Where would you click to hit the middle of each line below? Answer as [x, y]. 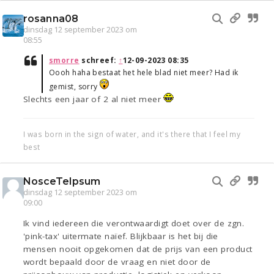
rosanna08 [51, 19]
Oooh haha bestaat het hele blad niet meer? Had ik [144, 73]
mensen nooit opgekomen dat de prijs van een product [138, 249]
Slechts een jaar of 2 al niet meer [94, 99]
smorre [64, 61]
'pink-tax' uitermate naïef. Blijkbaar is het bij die [121, 236]
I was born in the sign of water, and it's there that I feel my [132, 134]
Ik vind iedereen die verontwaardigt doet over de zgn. [134, 224]
